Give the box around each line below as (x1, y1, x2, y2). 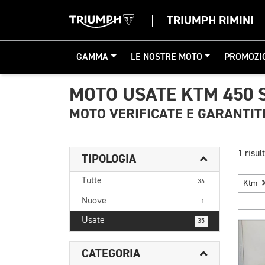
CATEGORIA (82, 246, 140, 261)
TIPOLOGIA (82, 151, 136, 166)
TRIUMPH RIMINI (167, 13, 254, 28)
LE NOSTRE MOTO (130, 53, 202, 62)
